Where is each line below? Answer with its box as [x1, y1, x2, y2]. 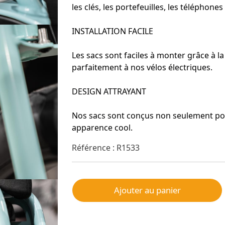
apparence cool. [72, 122, 133, 133]
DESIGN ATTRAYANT [72, 86, 146, 97]
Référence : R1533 [72, 142, 140, 153]
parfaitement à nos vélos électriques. [72, 62, 212, 73]
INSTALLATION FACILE [72, 26, 153, 37]
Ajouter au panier [114, 184, 181, 196]
